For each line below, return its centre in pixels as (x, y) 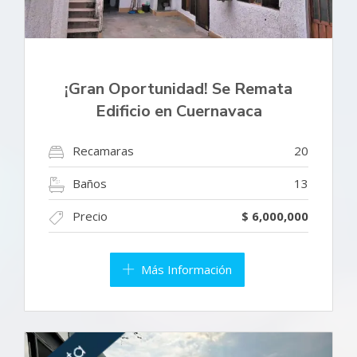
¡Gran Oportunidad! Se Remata (178, 89)
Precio (90, 216)
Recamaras (103, 151)
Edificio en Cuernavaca (178, 112)
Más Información (186, 270)
